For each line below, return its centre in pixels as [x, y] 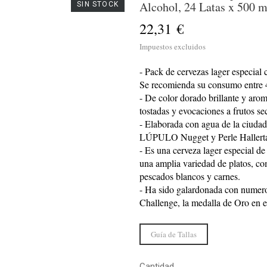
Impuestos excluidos [173, 46]
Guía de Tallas [174, 234]
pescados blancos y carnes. [190, 176]
